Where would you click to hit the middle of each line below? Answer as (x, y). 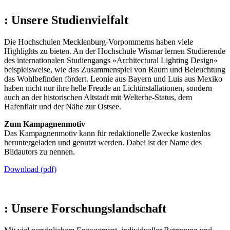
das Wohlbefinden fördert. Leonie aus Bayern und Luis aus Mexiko (113, 79)
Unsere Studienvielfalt (70, 20)
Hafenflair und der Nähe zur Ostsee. (64, 107)
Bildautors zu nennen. (41, 152)
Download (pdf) (30, 169)
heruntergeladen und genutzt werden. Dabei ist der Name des (103, 143)
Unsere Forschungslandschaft (89, 209)
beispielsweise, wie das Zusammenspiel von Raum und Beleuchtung (115, 70)
